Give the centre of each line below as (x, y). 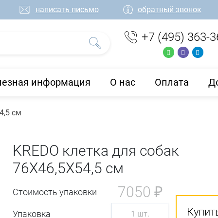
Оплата (172, 82)
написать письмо (67, 9)
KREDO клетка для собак (96, 150)
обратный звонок (169, 9)
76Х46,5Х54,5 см (68, 168)
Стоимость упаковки (55, 192)
